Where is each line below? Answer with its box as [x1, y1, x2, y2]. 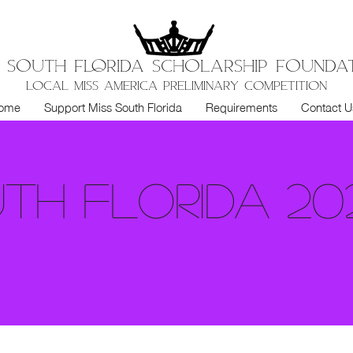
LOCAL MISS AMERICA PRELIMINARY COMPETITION [26, 76, 327, 94]
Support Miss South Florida [44, 95, 182, 117]
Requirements [206, 95, 277, 117]
